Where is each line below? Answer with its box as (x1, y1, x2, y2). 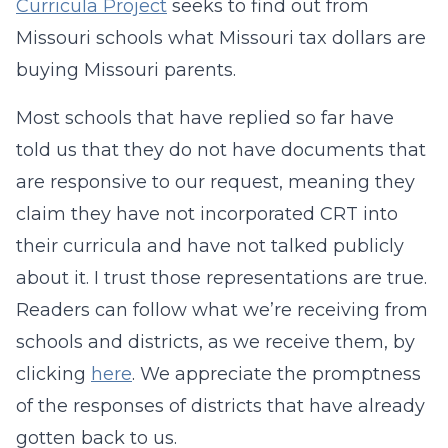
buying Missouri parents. (16, 59, 236, 81)
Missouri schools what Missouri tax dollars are (16, 27, 426, 49)
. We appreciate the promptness (132, 363, 421, 385)
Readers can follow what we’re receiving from (16, 299, 428, 321)
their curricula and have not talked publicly (16, 235, 404, 257)
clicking (16, 363, 91, 385)
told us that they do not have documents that (16, 139, 426, 161)
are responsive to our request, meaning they (16, 171, 415, 193)
